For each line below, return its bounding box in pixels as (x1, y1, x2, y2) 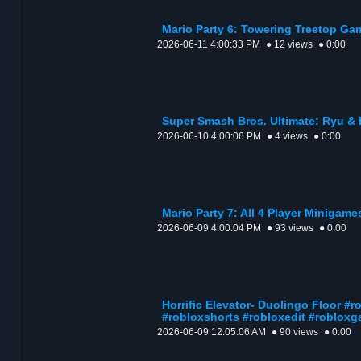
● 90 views (272, 326, 318, 338)
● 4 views (267, 131, 308, 143)
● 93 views (267, 222, 313, 234)
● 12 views (266, 39, 313, 51)
